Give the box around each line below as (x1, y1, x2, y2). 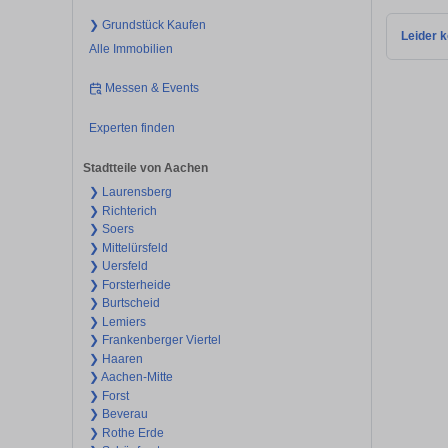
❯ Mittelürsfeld (88, 240, 168, 255)
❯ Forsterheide (88, 277, 171, 292)
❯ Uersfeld (88, 259, 148, 274)
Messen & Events (105, 81, 200, 96)
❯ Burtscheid (88, 296, 160, 311)
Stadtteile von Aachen (83, 161, 208, 176)
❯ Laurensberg (88, 185, 172, 200)
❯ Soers (88, 222, 134, 237)
